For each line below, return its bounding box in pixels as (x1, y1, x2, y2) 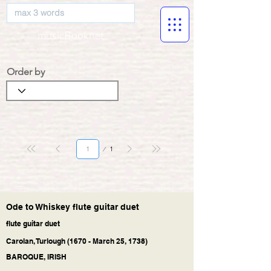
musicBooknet (38, 28, 104, 42)
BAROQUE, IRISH (6, 252, 67, 261)
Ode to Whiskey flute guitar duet (6, 201, 139, 212)
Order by (7, 66, 45, 77)
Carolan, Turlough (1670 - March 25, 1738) (6, 236, 148, 246)
